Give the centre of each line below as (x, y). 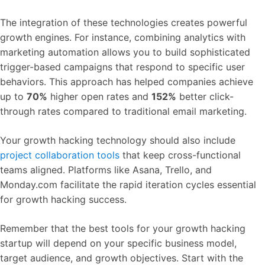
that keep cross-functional (180, 155)
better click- (205, 96)
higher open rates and (99, 96)
